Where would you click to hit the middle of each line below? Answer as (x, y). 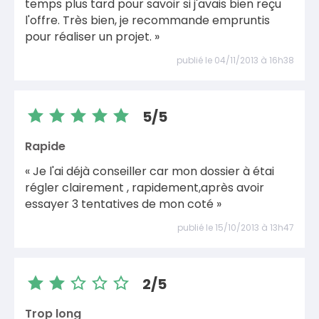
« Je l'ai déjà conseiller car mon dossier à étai (150, 171)
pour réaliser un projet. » (92, 37)
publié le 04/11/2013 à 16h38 (235, 60)
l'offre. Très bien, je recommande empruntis (147, 20)
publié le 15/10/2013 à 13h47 (236, 227)
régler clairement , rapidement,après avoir (145, 188)
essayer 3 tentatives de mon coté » (123, 204)
